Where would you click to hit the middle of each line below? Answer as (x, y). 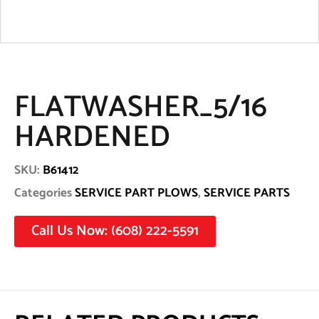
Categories (43, 193)
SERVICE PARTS (247, 193)
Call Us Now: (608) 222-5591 (115, 231)
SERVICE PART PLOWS (136, 193)
